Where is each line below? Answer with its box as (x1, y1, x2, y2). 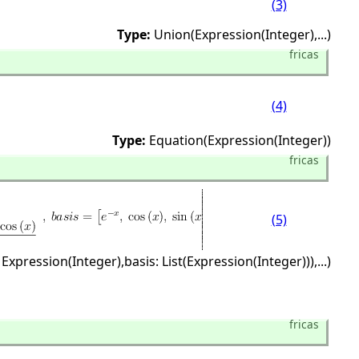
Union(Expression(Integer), (154, 26, 317, 43)
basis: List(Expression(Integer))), (124, 252, 317, 270)
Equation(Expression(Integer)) (149, 131, 331, 149)
